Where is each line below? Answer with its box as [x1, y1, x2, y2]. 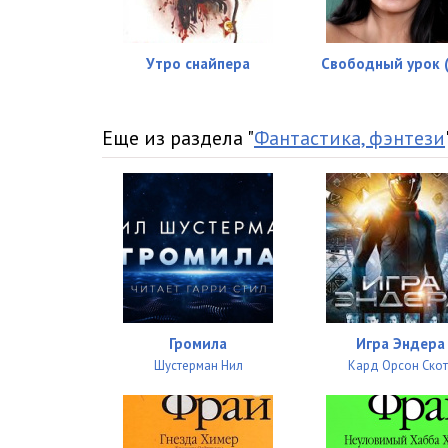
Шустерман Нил [153, 357, 243, 375]
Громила [169, 334, 228, 354]
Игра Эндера [356, 334, 446, 354]
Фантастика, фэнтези [254, 125, 445, 152]
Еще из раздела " [102, 125, 254, 152]
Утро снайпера [146, 54, 251, 74]
